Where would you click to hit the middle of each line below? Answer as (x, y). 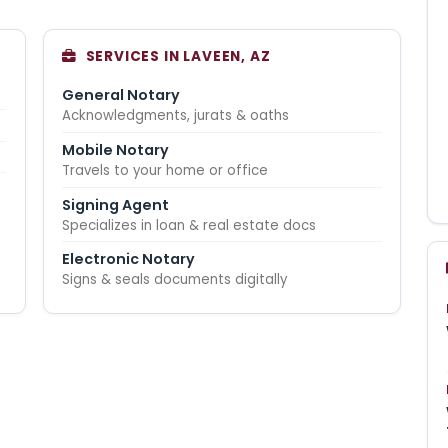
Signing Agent (116, 204)
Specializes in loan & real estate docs (189, 225)
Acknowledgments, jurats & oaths (176, 116)
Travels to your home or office (165, 170)
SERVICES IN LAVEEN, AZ (178, 56)
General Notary (121, 95)
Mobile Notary (116, 149)
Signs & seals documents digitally (175, 280)
